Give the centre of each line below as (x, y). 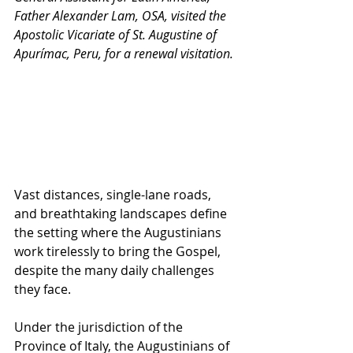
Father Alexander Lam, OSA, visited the (122, 16)
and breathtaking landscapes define (122, 213)
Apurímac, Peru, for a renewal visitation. (124, 54)
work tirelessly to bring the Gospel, (119, 251)
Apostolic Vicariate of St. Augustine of (117, 35)
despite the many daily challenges (116, 270)
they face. (43, 289)
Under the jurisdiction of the (100, 327)
